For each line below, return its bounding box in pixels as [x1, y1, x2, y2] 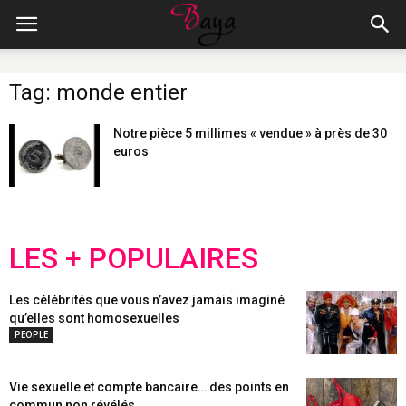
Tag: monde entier [9, 80, 188, 105]
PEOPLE [14, 328, 48, 341]
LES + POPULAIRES [9, 241, 258, 275]
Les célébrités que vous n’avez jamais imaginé [9, 293, 285, 307]
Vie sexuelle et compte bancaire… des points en [9, 380, 289, 394]
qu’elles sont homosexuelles [9, 311, 179, 325]
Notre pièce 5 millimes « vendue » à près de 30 [113, 126, 387, 140]
